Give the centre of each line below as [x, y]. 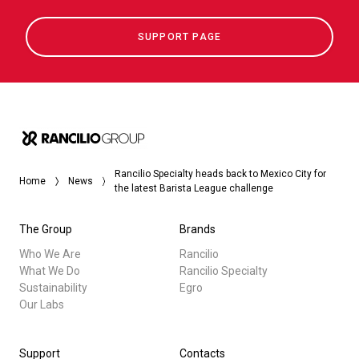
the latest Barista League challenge [194, 188]
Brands [198, 229]
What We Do [50, 270]
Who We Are [50, 254]
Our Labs [42, 304]
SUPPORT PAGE [179, 37]
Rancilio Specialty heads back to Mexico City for [221, 173]
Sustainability [53, 287]
